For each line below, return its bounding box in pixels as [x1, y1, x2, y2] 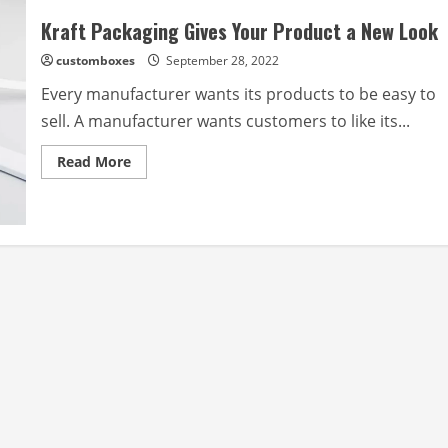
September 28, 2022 [162, 51, 279, 69]
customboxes [55, 51, 135, 69]
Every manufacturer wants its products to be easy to [40, 82, 436, 105]
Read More [56, 151, 131, 171]
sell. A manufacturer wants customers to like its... [40, 109, 410, 132]
